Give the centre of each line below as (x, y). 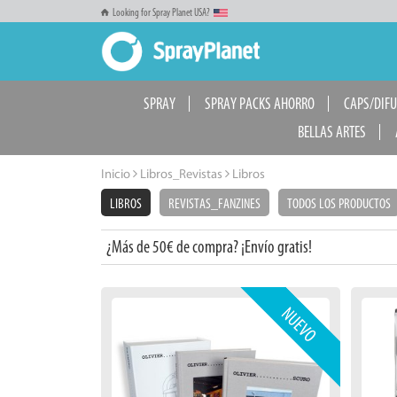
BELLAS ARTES (332, 132)
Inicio (116, 175)
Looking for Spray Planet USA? (162, 12)
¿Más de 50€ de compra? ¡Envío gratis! (209, 247)
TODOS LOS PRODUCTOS (339, 203)
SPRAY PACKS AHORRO (259, 104)
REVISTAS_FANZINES (214, 203)
